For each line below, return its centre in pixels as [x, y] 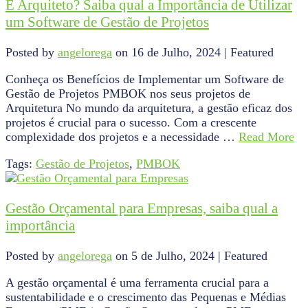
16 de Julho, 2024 [176, 52]
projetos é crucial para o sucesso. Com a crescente [131, 122]
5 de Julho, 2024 [173, 256]
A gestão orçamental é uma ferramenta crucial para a [137, 283]
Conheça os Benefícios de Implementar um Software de [145, 79]
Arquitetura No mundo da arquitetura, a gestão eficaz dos [149, 108]
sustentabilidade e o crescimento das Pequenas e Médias [146, 297]
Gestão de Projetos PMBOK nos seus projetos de [128, 93]
